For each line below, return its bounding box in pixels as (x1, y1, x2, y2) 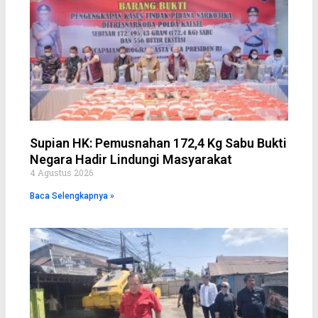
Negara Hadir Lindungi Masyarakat (29, 152, 232, 168)
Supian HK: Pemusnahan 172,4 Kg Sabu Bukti (29, 136, 287, 151)
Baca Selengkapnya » (29, 191, 114, 202)
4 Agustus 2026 (29, 167, 93, 179)
